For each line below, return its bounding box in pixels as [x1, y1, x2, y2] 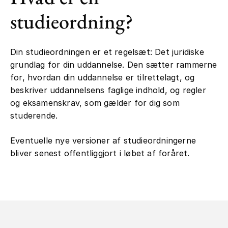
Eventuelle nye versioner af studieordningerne [10, 135, 196, 146]
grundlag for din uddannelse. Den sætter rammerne [10, 59, 217, 70]
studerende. [10, 110, 58, 121]
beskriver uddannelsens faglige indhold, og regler [10, 84, 206, 95]
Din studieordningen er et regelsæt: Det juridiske [10, 46, 204, 57]
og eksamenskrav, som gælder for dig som [10, 97, 180, 108]
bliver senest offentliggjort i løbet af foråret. [10, 148, 190, 158]
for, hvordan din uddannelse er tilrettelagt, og [10, 72, 195, 82]
